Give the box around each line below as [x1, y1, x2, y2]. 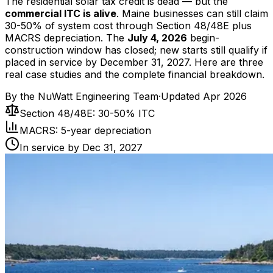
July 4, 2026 [127, 31, 187, 44]
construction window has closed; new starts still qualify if [5, 43, 268, 56]
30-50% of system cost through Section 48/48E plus [5, 19, 252, 32]
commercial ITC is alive [5, 7, 116, 19]
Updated [161, 90, 203, 102]
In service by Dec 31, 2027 [19, 141, 143, 154]
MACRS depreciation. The [5, 31, 127, 44]
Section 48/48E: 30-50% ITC [19, 107, 155, 119]
